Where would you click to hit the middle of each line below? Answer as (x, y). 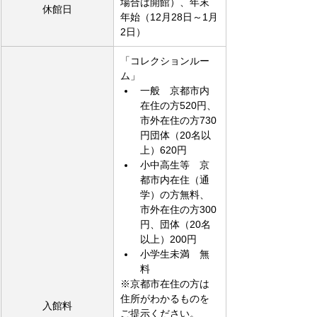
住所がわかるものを (165, 298)
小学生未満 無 (175, 254)
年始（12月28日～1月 (169, 17)
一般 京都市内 (175, 90)
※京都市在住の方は (165, 283)
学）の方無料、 (175, 194)
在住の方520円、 (178, 105)
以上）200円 (168, 239)
